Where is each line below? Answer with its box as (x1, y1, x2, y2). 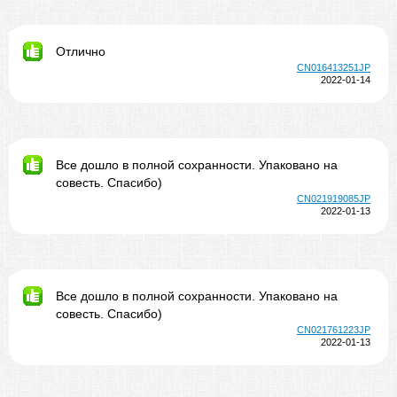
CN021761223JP (297, 324, 370, 335)
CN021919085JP (297, 193, 370, 204)
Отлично (56, 44, 105, 58)
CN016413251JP (297, 62, 370, 73)
